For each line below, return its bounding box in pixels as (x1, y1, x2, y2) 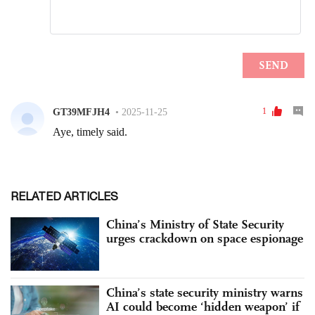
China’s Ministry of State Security (106, 217, 284, 233)
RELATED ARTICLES (11, 190, 118, 203)
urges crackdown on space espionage (106, 231, 303, 247)
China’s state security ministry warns (106, 284, 303, 300)
